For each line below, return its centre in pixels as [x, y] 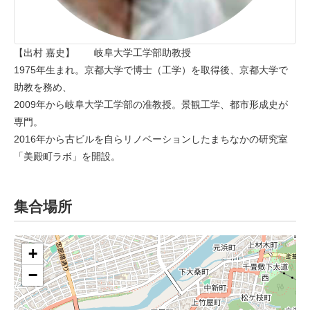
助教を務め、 [43, 87]
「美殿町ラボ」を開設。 [67, 156]
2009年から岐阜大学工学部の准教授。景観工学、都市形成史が [151, 104]
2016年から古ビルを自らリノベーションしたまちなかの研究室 [151, 139]
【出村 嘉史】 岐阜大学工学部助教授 [102, 52]
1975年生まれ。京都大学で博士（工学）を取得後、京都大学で [151, 70]
